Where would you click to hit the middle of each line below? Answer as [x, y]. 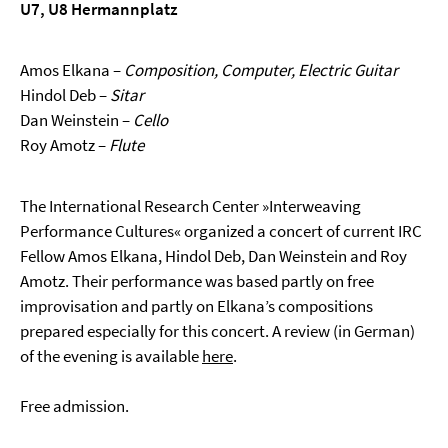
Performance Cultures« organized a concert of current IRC [221, 231]
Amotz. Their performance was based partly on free [197, 281]
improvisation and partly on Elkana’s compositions [196, 306]
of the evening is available [111, 356]
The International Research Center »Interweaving [190, 206]
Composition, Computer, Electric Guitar [261, 70]
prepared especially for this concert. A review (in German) [217, 331]
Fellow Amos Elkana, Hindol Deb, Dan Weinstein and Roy [213, 256]
